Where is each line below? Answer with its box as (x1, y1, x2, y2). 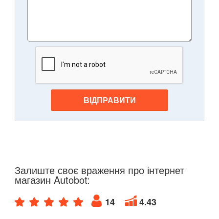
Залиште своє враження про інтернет (15, 163, 184, 177)
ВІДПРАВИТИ (83, 94, 136, 106)
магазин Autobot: (15, 173, 90, 187)
